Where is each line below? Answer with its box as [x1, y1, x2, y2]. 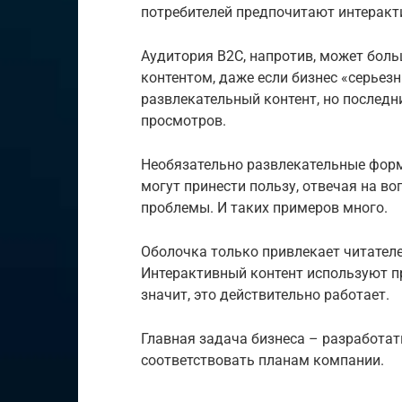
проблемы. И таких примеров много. [141, 199, 388, 217]
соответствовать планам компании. [141, 352, 384, 370]
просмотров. [141, 112, 226, 130]
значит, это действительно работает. [141, 286, 389, 304]
